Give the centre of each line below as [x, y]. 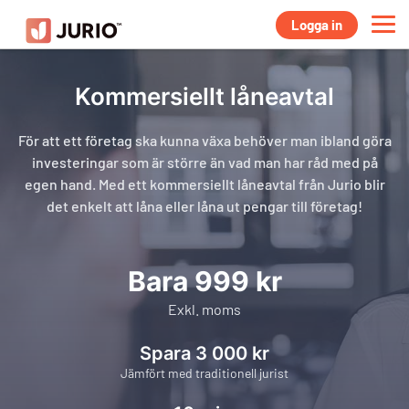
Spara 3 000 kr [204, 353]
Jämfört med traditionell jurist [204, 373]
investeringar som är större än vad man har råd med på [204, 162]
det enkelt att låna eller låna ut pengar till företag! [204, 206]
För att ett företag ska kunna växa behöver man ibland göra [204, 140]
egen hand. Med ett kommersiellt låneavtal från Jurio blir [204, 184]
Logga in [317, 24]
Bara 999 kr [204, 281]
